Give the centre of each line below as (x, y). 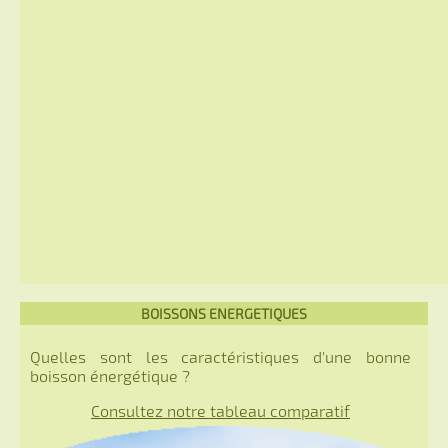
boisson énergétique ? (110, 375)
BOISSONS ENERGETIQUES (224, 313)
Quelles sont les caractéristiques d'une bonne (220, 356)
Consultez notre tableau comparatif (220, 410)
